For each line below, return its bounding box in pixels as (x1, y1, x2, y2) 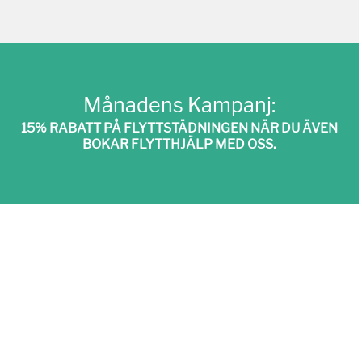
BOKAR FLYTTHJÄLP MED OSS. (82, 137, 276, 153)
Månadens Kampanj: (82, 93, 276, 118)
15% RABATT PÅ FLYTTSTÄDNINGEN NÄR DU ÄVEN (20, 120, 338, 137)
